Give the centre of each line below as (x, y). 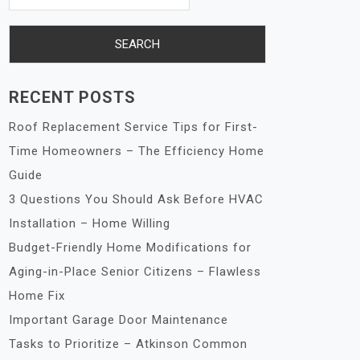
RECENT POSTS (72, 97)
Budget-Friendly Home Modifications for (130, 247)
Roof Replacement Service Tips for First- (133, 127)
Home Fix (37, 296)
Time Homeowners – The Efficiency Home (137, 151)
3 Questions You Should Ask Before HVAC (136, 199)
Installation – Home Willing (90, 223)
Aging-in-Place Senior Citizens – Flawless (135, 272)
